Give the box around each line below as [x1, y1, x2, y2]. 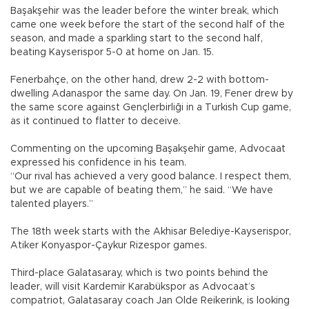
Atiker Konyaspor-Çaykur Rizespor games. [10, 240, 207, 250]
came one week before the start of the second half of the [10, 19, 285, 30]
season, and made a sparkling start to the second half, [10, 33, 263, 43]
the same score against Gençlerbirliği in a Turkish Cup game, [10, 102, 291, 112]
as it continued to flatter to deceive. [10, 116, 181, 126]
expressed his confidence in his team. [10, 157, 186, 168]
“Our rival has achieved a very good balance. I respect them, [10, 171, 291, 181]
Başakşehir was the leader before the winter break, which [10, 6, 279, 16]
